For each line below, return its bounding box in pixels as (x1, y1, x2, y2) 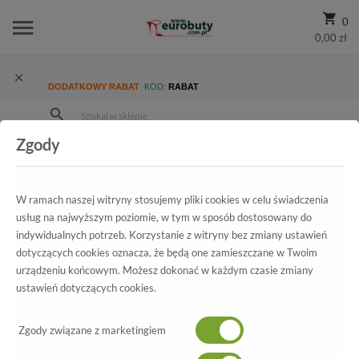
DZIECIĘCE (111, 162, 165, 175)
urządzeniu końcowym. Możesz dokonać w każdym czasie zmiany (16, 264, 313, 276)
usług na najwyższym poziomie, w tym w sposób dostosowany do (16, 211, 312, 224)
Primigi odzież (24, 162, 87, 175)
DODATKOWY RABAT (48, 82, 142, 91)
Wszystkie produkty (155, 143, 247, 155)
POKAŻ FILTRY (143, 283, 216, 296)
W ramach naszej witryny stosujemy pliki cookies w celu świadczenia (16, 193, 329, 206)
